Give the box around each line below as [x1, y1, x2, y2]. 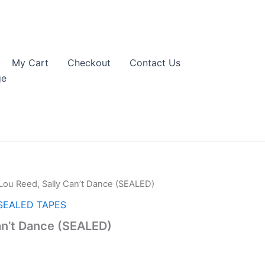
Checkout [67, 57, 111, 69]
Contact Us [129, 57, 180, 69]
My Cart [11, 57, 49, 69]
